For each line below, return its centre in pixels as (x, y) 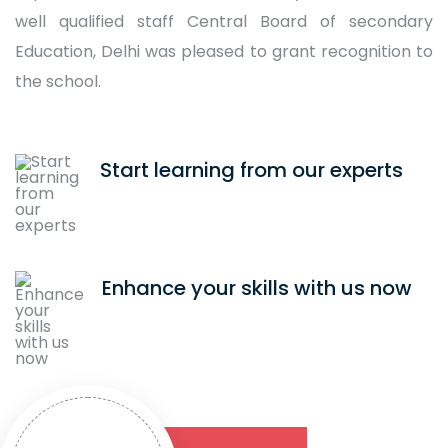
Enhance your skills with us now (257, 287)
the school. (58, 81)
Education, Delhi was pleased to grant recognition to (224, 51)
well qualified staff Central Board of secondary (224, 21)
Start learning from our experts (251, 169)
